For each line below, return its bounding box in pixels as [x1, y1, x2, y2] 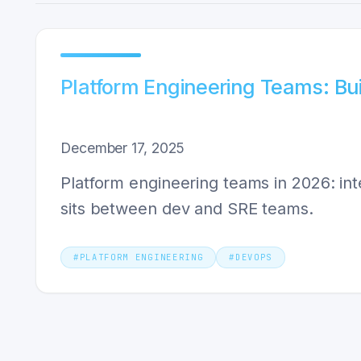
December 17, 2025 [60, 139, 185, 156]
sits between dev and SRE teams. [60, 199, 313, 218]
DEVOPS [234, 251, 273, 263]
